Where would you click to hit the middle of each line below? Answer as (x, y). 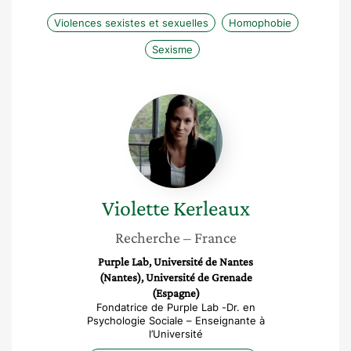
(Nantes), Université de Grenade (175, 277)
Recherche (147, 237)
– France (210, 237)
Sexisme (172, 49)
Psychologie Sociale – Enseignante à (175, 320)
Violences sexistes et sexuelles (131, 23)
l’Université (175, 334)
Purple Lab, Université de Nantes (175, 262)
